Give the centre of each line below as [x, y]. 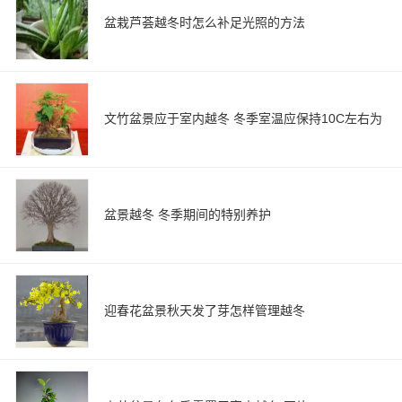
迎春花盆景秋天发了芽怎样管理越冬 [205, 310]
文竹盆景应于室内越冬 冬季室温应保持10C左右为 [243, 118]
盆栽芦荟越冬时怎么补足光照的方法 [205, 22]
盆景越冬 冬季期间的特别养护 [188, 214]
